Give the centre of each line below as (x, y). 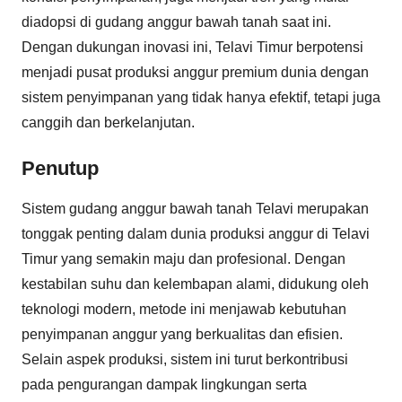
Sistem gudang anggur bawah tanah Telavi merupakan (195, 209)
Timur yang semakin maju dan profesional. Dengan (184, 259)
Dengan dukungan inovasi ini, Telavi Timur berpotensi (192, 47)
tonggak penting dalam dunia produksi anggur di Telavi (196, 234)
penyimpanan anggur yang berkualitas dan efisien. (182, 334)
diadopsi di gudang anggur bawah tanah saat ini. (176, 22)
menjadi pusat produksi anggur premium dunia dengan (195, 72)
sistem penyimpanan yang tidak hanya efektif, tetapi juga (201, 97)
